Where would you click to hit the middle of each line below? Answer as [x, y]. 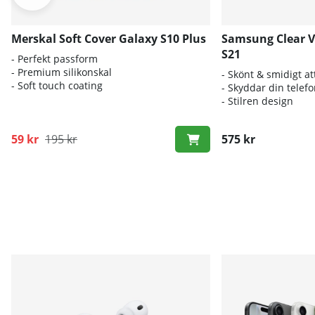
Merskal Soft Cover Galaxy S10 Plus [109, 38]
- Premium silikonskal [62, 72]
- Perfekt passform [54, 58]
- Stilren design [257, 101]
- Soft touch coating [57, 85]
